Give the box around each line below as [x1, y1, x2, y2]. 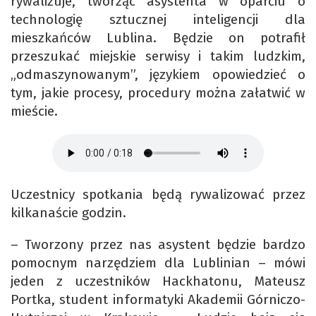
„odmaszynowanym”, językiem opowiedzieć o [11, 66, 305, 83]
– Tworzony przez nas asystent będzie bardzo [11, 236, 305, 253]
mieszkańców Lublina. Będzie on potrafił [11, 30, 305, 47]
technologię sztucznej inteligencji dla [11, 11, 305, 28]
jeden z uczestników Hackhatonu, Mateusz [11, 273, 305, 290]
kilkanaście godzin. [11, 205, 126, 221]
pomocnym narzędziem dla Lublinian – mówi [11, 255, 305, 272]
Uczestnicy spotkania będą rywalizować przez [11, 186, 305, 203]
